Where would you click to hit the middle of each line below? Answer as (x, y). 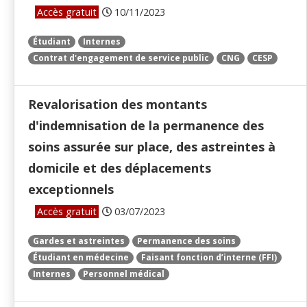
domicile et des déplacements (120, 168)
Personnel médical (124, 274)
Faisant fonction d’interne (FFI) (209, 258)
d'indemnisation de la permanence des (146, 126)
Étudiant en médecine (81, 258)
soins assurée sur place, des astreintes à (152, 147)
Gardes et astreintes (79, 241)
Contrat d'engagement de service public (121, 58)
